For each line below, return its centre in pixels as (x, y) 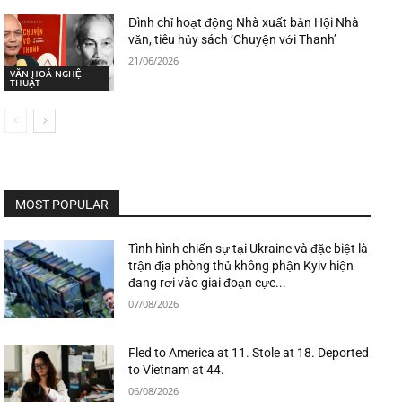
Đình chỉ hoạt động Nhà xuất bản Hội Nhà (244, 22)
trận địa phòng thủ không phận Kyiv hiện (241, 266)
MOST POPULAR (62, 205)
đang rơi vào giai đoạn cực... (208, 283)
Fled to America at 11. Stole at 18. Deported (249, 353)
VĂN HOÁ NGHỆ (46, 74)
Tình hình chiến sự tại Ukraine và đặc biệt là (249, 249)
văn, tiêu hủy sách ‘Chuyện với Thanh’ (233, 39)
